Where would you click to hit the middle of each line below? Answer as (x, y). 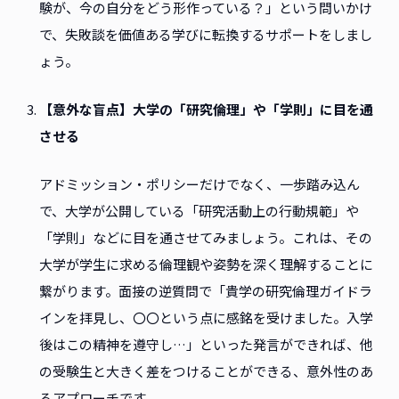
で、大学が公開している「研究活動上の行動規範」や (199, 211)
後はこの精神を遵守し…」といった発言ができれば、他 (206, 345)
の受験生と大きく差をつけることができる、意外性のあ (206, 371)
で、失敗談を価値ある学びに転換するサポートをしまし (206, 35)
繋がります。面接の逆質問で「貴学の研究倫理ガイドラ (206, 291)
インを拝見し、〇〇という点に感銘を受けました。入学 (206, 318)
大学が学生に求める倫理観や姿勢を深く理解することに (206, 265)
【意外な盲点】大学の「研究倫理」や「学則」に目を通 (206, 110)
